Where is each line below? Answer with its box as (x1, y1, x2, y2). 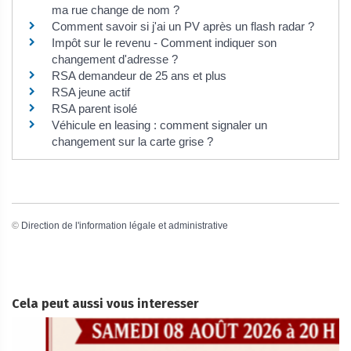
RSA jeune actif (52, 85, 133, 100)
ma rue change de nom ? (52, 3, 179, 17)
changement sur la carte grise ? (52, 135, 213, 149)
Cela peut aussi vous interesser (12, 295, 199, 311)
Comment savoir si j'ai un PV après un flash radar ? (52, 20, 314, 34)
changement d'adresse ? (52, 52, 178, 67)
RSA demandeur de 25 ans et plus (52, 69, 226, 83)
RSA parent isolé (52, 102, 137, 116)
